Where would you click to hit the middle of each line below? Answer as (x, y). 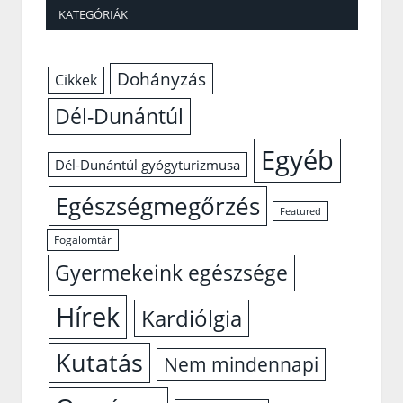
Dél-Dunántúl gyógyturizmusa (147, 165)
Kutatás (99, 363)
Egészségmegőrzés (157, 206)
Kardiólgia (192, 318)
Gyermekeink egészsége (172, 273)
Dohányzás (162, 79)
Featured (301, 212)
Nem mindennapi (242, 365)
